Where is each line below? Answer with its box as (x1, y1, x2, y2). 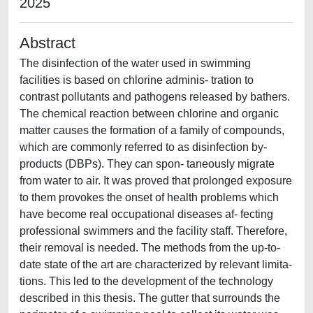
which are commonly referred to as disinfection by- (20, 141, 267, 153)
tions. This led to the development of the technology (20, 275, 273, 287)
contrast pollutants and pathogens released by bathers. (20, 91, 290, 103)
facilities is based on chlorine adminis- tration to (20, 74, 254, 86)
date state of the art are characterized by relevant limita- (20, 259, 292, 270)
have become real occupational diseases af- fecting (20, 208, 273, 220)
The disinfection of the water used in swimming (20, 57, 251, 69)
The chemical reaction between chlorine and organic (20, 108, 279, 119)
